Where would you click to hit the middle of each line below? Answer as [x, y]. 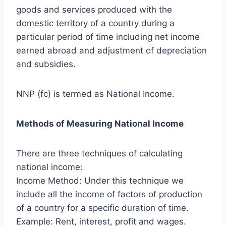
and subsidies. [46, 64]
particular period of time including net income [108, 37]
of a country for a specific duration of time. [102, 208]
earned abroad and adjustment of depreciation [111, 51]
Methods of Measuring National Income [100, 124]
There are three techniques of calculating [99, 154]
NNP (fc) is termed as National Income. [95, 94]
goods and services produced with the [94, 10]
